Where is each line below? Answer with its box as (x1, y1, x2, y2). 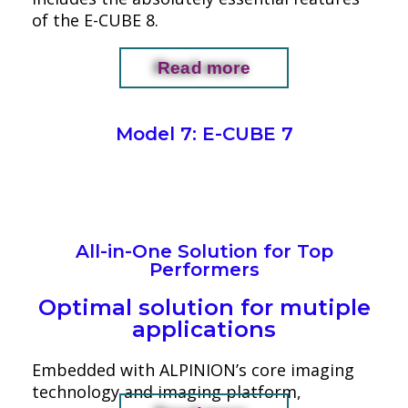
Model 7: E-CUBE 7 (115, 123, 293, 145)
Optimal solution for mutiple (37, 294, 371, 321)
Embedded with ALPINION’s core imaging (32, 359, 354, 381)
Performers (148, 259, 260, 280)
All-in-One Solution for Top (75, 240, 333, 262)
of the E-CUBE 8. (32, 9, 158, 31)
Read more (158, 58, 250, 77)
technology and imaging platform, (32, 381, 301, 403)
